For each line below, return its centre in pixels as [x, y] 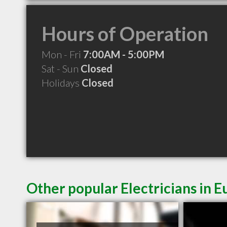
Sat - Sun [61, 68]
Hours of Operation [125, 33]
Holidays [62, 83]
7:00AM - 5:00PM [124, 54]
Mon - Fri [62, 54]
